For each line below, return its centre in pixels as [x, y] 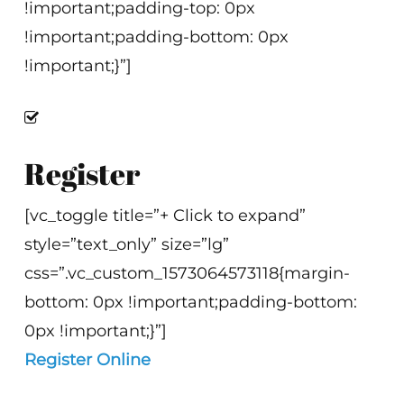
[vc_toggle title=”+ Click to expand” [165, 216]
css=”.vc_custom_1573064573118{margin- [188, 273]
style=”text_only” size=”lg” [127, 244]
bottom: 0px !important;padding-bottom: [191, 302]
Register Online [88, 360]
